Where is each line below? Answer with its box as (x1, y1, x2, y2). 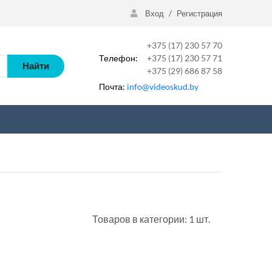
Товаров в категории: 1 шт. (92, 212, 210, 225)
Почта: (99, 81, 127, 92)
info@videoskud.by (127, 81, 199, 92)
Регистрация (177, 8, 222, 18)
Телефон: (99, 53, 138, 63)
